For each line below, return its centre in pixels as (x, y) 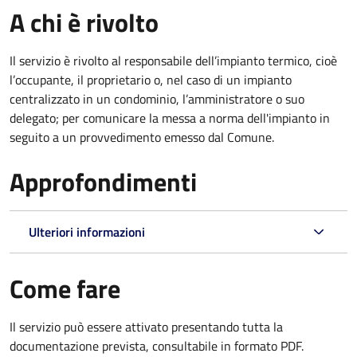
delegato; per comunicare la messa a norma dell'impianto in (170, 118)
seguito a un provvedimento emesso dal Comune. (142, 137)
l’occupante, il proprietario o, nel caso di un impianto (151, 79)
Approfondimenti (103, 181)
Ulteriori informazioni (87, 231)
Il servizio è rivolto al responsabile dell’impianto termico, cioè (173, 60)
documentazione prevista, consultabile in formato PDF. (157, 345)
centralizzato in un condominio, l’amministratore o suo (157, 98)
